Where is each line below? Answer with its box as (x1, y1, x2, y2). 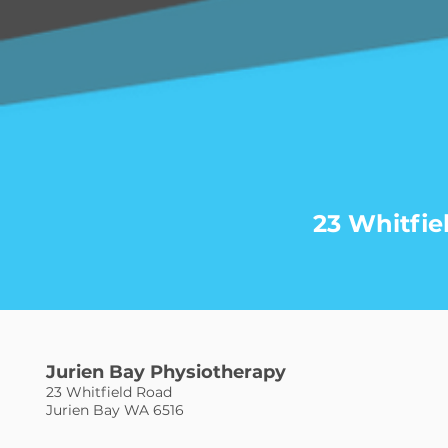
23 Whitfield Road (45, 383, 172, 401)
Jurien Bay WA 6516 (45, 401, 184, 419)
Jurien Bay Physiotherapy (45, 361, 286, 383)
